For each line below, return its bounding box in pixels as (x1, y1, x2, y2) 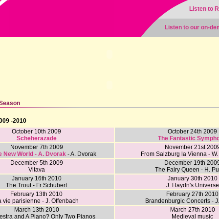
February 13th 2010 (10, 191, 63, 197)
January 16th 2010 (11, 175, 62, 182)
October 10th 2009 (12, 128, 61, 135)
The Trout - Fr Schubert (6, 182, 67, 189)
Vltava (28, 166, 45, 173)
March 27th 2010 (170, 206, 215, 213)
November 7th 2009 (10, 144, 63, 151)
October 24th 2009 (168, 128, 217, 135)
